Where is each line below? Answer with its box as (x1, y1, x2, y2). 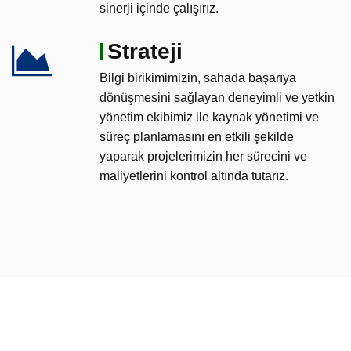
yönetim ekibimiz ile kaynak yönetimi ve (100, 110, 319, 124)
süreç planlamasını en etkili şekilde (100, 129, 294, 143)
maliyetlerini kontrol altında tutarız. (100, 168, 288, 183)
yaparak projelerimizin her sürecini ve (100, 149, 307, 163)
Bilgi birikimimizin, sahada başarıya (100, 71, 296, 85)
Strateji (107, 38, 183, 63)
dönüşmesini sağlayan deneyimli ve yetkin (100, 90, 335, 104)
